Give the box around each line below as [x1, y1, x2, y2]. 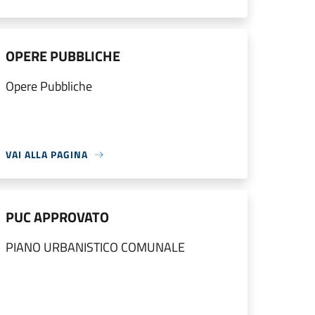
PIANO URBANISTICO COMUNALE [6, 238, 185, 257]
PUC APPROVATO [6, 206, 109, 228]
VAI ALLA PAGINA [6, 147, 88, 162]
